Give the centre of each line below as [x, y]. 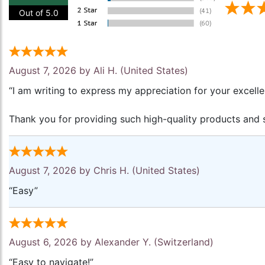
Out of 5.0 [38, 13]
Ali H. [105, 70]
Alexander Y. [123, 242]
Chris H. [111, 170]
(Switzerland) [182, 242]
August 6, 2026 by [52, 242]
